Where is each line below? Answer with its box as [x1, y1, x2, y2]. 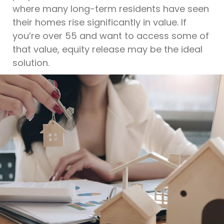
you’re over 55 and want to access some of [12, 29, 209, 42]
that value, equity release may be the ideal [12, 42, 202, 55]
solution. [12, 56, 49, 69]
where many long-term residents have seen [12, 2, 209, 15]
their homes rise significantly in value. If [12, 15, 186, 28]
